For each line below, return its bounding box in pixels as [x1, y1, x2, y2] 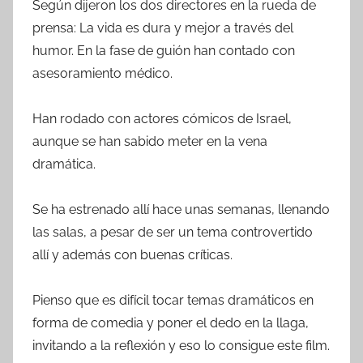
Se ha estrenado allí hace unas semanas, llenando [32, 201, 330, 217]
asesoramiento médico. [32, 65, 173, 81]
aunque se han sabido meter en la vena [32, 133, 267, 149]
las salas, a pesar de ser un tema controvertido [32, 224, 313, 240]
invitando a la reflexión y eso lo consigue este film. [32, 337, 330, 353]
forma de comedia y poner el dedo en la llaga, [32, 314, 309, 331]
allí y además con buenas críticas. [32, 246, 233, 263]
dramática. [32, 156, 96, 172]
